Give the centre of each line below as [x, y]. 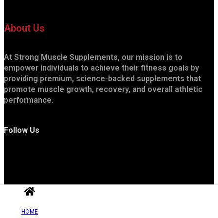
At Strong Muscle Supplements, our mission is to [93, 57]
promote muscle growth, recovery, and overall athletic [103, 89]
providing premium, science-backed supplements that [102, 78]
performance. [29, 100]
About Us [24, 28]
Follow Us [22, 130]
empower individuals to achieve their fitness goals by [101, 68]
